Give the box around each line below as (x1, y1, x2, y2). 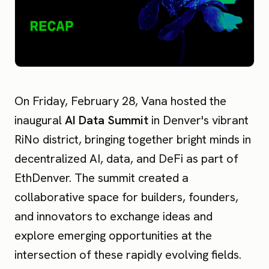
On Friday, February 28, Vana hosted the (14, 93, 226, 109)
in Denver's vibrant (148, 112, 249, 128)
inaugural (14, 112, 65, 128)
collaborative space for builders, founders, (14, 189, 238, 205)
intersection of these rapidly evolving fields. (14, 247, 241, 263)
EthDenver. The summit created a (14, 170, 189, 186)
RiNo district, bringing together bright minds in (14, 131, 251, 148)
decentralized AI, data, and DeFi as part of (14, 151, 238, 167)
